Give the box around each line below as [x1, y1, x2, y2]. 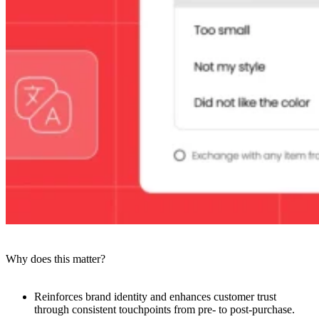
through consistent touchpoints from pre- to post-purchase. [34, 303, 295, 315]
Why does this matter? [6, 252, 105, 265]
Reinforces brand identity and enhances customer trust [34, 290, 276, 303]
